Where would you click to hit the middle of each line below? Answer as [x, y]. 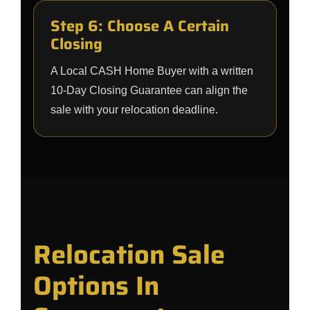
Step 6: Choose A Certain [140, 26]
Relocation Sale [129, 255]
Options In [96, 286]
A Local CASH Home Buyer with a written [152, 71]
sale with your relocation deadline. [134, 110]
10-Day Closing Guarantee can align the [149, 90]
